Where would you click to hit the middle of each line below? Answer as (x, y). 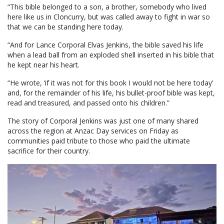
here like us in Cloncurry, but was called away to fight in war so (109, 17)
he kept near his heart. (43, 65)
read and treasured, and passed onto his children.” (88, 103)
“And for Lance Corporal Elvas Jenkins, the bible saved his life (105, 45)
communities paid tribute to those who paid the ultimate (99, 141)
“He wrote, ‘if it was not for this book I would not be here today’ (110, 83)
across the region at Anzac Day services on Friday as (93, 131)
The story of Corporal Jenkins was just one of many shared (103, 121)
